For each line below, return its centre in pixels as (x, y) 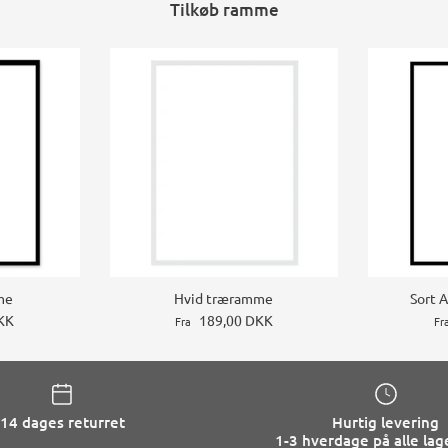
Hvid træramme (224, 297)
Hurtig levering (386, 422)
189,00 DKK (235, 319)
